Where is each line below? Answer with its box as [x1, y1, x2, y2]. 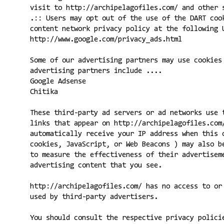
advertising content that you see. [29, 161, 162, 169]
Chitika [29, 88, 58, 96]
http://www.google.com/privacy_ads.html [29, 35, 182, 43]
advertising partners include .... [29, 67, 162, 75]
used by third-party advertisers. [29, 193, 158, 201]
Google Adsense [29, 77, 86, 85]
